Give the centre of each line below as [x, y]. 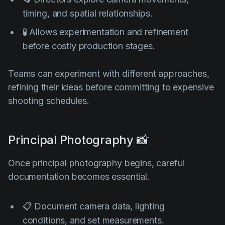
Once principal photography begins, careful [96, 163]
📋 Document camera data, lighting [93, 206]
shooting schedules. [49, 100]
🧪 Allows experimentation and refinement [105, 32]
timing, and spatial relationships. [87, 13]
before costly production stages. [89, 46]
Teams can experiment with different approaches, [109, 73]
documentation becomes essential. [79, 176]
